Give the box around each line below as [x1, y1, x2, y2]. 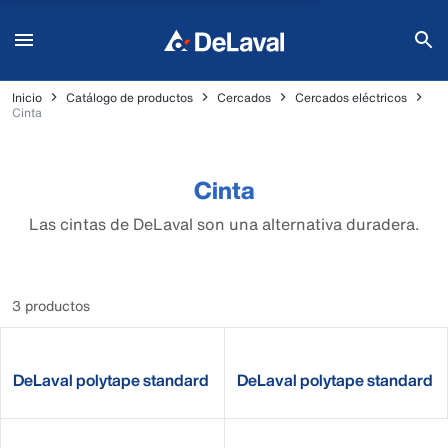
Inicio [12, 88, 42, 106]
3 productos [12, 295, 90, 316]
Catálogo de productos [66, 88, 193, 106]
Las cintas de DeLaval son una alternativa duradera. [28, 212, 420, 236]
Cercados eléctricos [295, 88, 407, 106]
